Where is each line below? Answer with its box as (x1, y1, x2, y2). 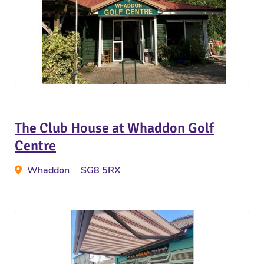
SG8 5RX (81, 163, 120, 177)
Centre (15, 136, 56, 154)
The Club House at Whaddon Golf (15, 118, 214, 137)
